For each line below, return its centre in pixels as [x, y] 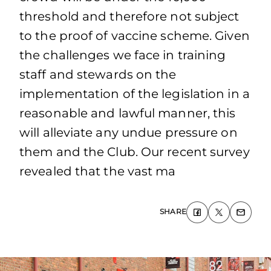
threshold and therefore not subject [129, 16]
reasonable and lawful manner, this [128, 113]
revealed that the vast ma [98, 171]
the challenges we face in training [123, 55]
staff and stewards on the [98, 74]
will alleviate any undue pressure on [129, 132]
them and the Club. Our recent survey [135, 152]
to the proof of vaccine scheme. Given [135, 36]
